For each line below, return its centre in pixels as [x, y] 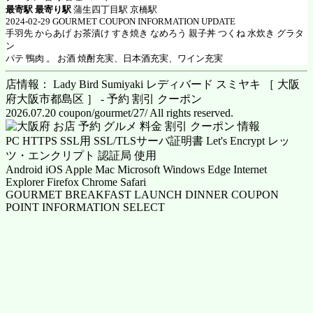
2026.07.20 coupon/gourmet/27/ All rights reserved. [119, 113]
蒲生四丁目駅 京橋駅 [114, 10]
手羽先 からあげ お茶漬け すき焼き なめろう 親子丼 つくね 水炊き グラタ [155, 34]
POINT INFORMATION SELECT [85, 208]
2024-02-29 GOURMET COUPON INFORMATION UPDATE [121, 22]
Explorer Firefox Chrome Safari [76, 182]
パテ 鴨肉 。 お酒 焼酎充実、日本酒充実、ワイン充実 [114, 59]
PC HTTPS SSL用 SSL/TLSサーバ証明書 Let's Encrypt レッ [148, 141]
